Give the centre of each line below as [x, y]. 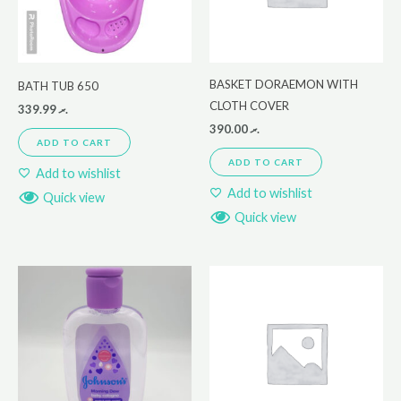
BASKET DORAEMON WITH [284, 84]
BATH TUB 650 [58, 85]
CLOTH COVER [249, 105]
